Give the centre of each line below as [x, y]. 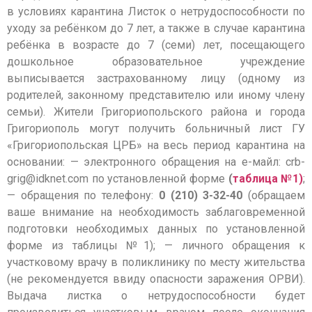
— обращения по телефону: [83, 195]
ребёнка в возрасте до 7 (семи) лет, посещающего [156, 45]
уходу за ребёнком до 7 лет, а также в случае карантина [156, 28]
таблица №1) [268, 178]
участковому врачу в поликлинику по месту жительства [156, 262]
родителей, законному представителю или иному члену [156, 95]
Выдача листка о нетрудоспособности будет [156, 295]
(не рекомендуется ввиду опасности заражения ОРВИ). [156, 279]
